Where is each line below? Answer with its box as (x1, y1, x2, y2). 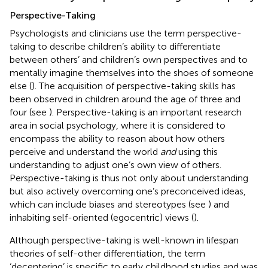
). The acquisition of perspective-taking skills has (32, 80, 236, 92)
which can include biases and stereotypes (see (10, 198, 208, 210)
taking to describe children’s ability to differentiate (10, 40, 221, 52)
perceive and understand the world (10, 145, 160, 157)
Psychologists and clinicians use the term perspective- (10, 27, 242, 39)
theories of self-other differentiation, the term (10, 247, 205, 259)
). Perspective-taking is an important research (49, 106, 242, 118)
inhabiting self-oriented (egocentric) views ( (10, 211, 194, 223)
